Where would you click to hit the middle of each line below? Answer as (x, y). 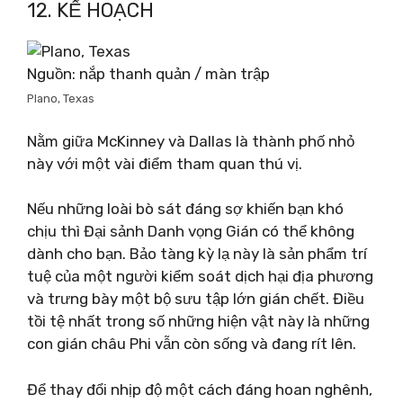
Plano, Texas (61, 99)
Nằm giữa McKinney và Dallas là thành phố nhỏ (191, 141)
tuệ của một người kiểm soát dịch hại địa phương (200, 276)
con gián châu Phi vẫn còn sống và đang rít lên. (192, 344)
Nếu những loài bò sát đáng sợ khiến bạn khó (185, 209)
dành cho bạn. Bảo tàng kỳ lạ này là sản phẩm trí (197, 254)
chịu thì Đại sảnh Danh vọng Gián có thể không (191, 231)
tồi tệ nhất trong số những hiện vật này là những (198, 321)
